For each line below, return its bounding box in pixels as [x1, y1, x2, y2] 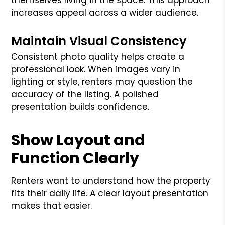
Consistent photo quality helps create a [11, 50, 185, 63]
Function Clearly [11, 147, 140, 169]
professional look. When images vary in [11, 63, 181, 75]
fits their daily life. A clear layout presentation [11, 187, 209, 199]
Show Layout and [11, 129, 146, 151]
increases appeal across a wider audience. [11, 6, 199, 19]
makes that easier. [11, 199, 92, 212]
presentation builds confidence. [11, 100, 150, 113]
